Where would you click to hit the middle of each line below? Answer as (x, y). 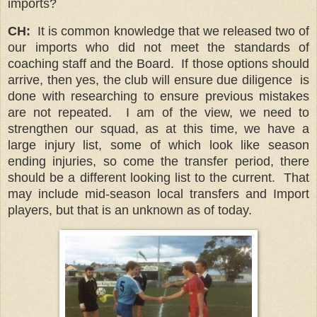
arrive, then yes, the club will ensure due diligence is (158, 80)
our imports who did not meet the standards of (158, 47)
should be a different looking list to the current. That (158, 177)
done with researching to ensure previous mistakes (158, 96)
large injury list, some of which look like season (158, 145)
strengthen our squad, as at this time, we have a (158, 128)
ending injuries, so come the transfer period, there (158, 161)
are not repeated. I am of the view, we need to (158, 112)
